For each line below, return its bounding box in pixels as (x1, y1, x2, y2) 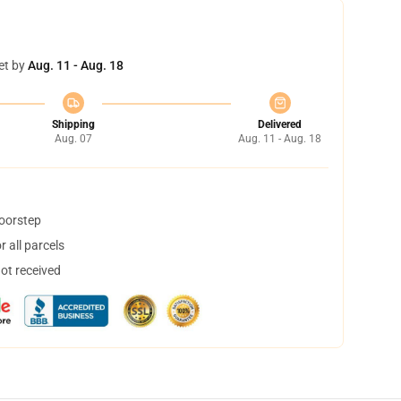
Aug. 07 (54, 132, 92, 145)
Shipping (51, 118, 95, 131)
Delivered (258, 118, 302, 131)
